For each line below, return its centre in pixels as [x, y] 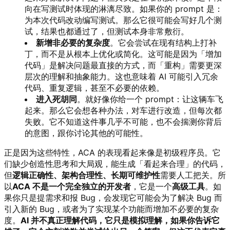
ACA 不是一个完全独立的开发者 [72, 186]
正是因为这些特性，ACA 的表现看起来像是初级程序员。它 [112, 152]
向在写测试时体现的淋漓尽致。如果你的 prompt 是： [124, 8]
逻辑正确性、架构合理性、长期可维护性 [86, 175]
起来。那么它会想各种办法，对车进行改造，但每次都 [123, 110]
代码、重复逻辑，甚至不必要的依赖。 [94, 88]
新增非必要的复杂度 [73, 42]
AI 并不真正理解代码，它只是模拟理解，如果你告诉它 [120, 220]
